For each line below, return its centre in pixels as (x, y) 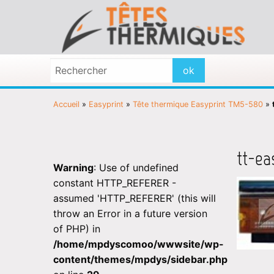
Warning (73, 167)
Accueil (66, 104)
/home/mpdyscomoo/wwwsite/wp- (139, 244)
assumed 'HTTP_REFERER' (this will (135, 198)
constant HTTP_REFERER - (115, 183)
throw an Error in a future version (130, 213)
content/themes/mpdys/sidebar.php (140, 259)
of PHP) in (77, 228)
